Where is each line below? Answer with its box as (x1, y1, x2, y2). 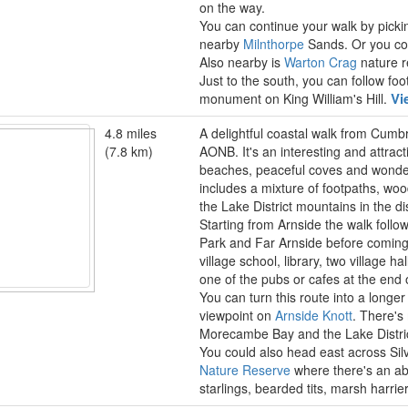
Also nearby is (199, 53, 284, 71)
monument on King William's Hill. (199, 89, 391, 107)
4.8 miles (105, 124, 157, 142)
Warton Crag (284, 53, 357, 71)
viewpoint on (199, 306, 275, 324)
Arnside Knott (275, 306, 352, 324)
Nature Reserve (199, 361, 291, 379)
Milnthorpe (243, 35, 304, 53)
